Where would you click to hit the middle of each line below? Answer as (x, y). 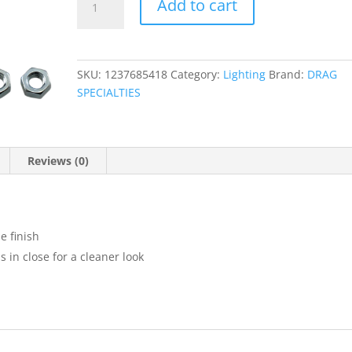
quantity (99, 102)
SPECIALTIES (109, 92)
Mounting (102, 66)
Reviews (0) (59, 160)
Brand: (288, 74)
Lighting (245, 74)
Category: (197, 74)
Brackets (99, 84)
